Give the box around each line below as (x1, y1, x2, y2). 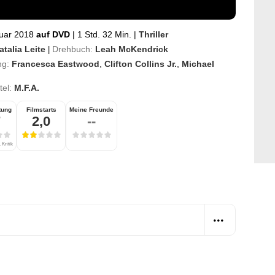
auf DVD (36, 29, 72, 39)
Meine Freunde (69, 106, 114, 113)
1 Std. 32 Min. (75, 29, 134, 39)
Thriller (139, 29, 168, 39)
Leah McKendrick (95, 44, 168, 54)
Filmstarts (26, 106, 56, 113)
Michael (182, 58, 214, 69)
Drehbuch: (52, 44, 93, 54)
